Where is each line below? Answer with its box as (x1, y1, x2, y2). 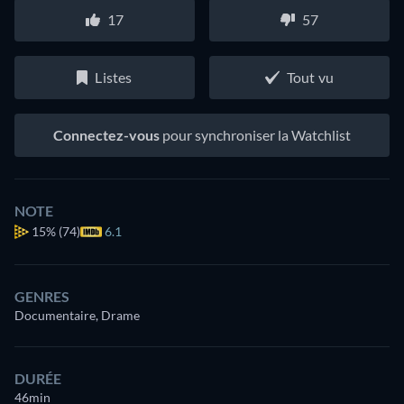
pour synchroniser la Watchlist (160, 125, 351, 143)
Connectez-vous (53, 125, 160, 143)
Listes (95, 68, 133, 86)
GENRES (14, 287, 69, 305)
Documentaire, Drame (14, 307, 140, 323)
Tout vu (286, 68, 335, 86)
